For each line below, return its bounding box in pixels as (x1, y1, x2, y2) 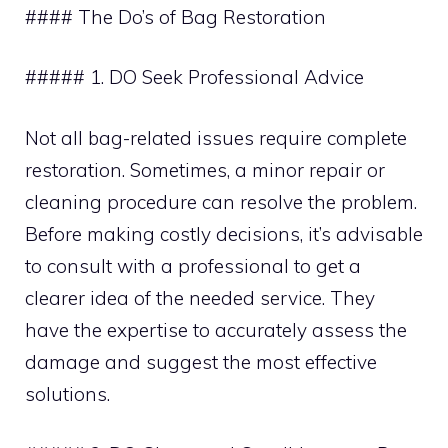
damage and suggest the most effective (25, 349, 377, 374)
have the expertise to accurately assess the (25, 317, 407, 342)
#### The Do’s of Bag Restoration (25, 4, 326, 29)
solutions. (25, 381, 110, 406)
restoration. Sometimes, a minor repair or (25, 157, 385, 182)
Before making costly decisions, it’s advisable (25, 221, 423, 246)
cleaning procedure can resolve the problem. (25, 189, 417, 214)
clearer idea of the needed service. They (25, 285, 375, 310)
